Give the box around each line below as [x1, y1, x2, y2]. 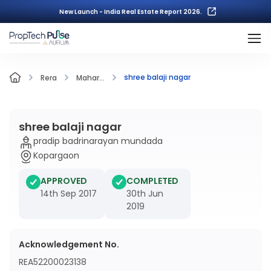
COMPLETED [126, 175, 178, 187]
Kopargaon [33, 149, 79, 162]
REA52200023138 [19, 256, 87, 268]
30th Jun [126, 188, 163, 200]
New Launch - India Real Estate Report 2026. [59, 7, 202, 16]
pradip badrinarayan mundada [33, 135, 163, 147]
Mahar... [76, 73, 105, 83]
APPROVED [41, 175, 87, 187]
